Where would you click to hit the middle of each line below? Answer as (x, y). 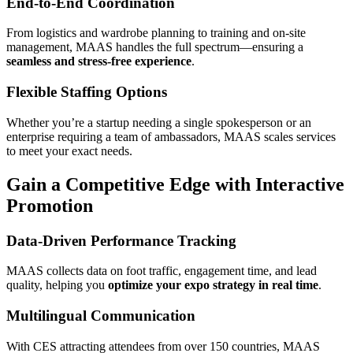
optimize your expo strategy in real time (213, 285)
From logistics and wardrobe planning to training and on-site (156, 33)
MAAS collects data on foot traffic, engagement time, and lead (162, 271)
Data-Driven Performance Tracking (121, 240)
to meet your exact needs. (69, 150)
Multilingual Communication (101, 315)
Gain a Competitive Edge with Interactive (175, 184)
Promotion (50, 205)
